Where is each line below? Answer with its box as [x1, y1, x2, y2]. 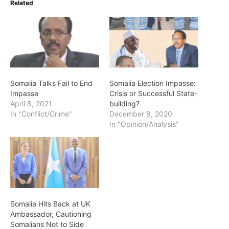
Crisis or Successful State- [109, 89, 197, 98]
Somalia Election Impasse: [109, 79, 196, 88]
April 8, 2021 [10, 99, 52, 108]
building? [109, 99, 140, 108]
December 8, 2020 [109, 109, 172, 119]
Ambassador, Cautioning [10, 209, 91, 218]
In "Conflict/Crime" [10, 109, 72, 119]
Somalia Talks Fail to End [10, 79, 93, 88]
